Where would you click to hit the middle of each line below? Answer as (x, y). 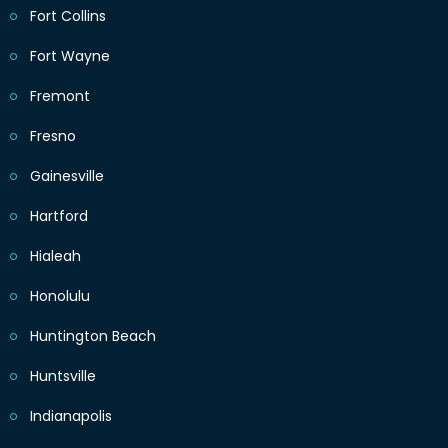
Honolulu (60, 296)
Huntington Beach (93, 336)
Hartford (59, 216)
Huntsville (63, 376)
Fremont (60, 96)
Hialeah (55, 256)
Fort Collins (68, 16)
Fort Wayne (70, 56)
